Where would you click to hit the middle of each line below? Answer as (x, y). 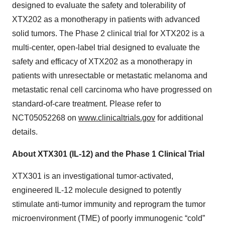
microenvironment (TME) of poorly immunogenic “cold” (108, 218)
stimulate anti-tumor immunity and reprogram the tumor (109, 204)
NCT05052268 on (45, 118)
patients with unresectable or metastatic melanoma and (110, 76)
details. (25, 132)
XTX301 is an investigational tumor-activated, (93, 176)
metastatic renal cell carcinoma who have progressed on (112, 90)
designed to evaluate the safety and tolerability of (99, 6)
